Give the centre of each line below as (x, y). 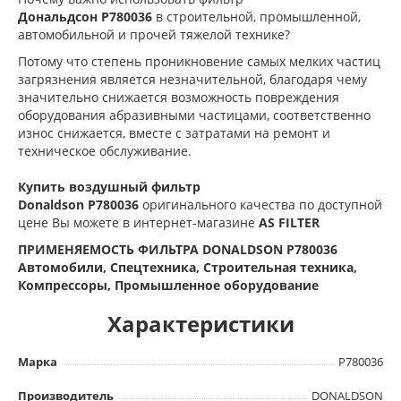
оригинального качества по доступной (262, 204)
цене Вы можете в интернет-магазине (138, 222)
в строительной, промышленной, (258, 16)
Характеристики (200, 323)
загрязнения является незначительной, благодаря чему (192, 79)
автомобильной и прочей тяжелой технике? (154, 34)
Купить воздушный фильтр (109, 186)
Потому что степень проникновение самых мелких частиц (199, 61)
